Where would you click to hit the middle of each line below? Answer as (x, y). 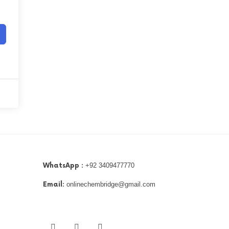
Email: (53, 184)
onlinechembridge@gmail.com (110, 184)
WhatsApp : (63, 165)
